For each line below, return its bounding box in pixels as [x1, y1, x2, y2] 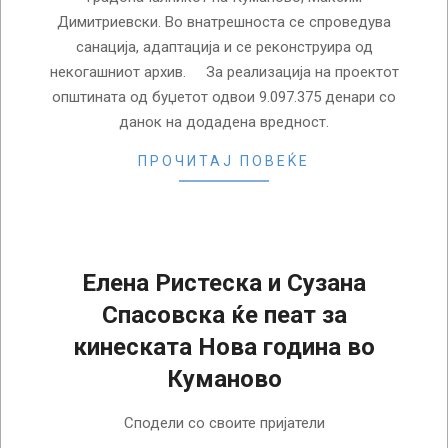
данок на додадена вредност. [119, 112, 329, 131]
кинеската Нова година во [73, 332, 375, 361]
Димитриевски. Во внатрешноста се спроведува [57, 12, 391, 31]
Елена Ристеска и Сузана [82, 268, 366, 297]
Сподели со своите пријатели [123, 413, 325, 432]
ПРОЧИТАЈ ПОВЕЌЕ [138, 152, 310, 169]
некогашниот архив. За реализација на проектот [49, 62, 399, 81]
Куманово [166, 364, 282, 393]
